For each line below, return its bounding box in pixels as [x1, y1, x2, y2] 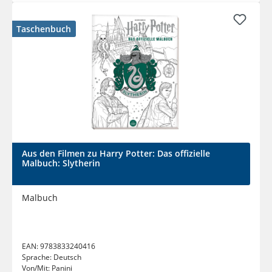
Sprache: [22, 252, 53, 263]
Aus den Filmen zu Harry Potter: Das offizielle [22, 148, 210, 160]
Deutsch [53, 252, 81, 263]
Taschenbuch [16, 23, 71, 35]
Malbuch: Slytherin [22, 157, 100, 169]
